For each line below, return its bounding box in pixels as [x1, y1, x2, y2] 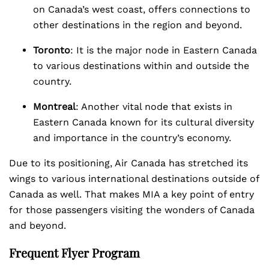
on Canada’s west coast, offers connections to [33, 4, 250, 15]
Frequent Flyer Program [9, 244, 140, 261]
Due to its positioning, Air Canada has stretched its [9, 157, 248, 169]
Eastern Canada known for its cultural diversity [33, 116, 254, 128]
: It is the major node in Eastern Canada [70, 44, 257, 56]
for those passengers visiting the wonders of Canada [9, 204, 255, 216]
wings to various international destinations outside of [9, 173, 259, 184]
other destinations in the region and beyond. [33, 19, 242, 31]
